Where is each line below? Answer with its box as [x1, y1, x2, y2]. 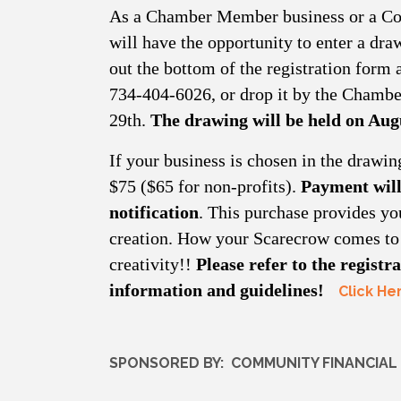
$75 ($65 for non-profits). [109, 176, 301, 197]
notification [109, 202, 199, 223]
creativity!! [109, 254, 196, 275]
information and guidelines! [109, 280, 324, 301]
